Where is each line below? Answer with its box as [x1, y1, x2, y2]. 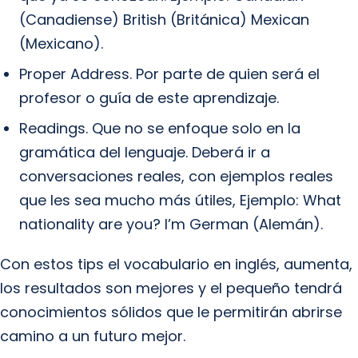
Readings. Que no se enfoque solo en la [19, 118, 300, 138]
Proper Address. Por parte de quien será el [19, 64, 320, 84]
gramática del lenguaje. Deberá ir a [19, 142, 270, 162]
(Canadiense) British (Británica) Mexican [19, 10, 309, 30]
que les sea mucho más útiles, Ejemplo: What [19, 190, 341, 210]
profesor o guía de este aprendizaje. [19, 88, 279, 108]
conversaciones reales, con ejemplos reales [19, 166, 333, 186]
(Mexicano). [19, 34, 103, 54]
